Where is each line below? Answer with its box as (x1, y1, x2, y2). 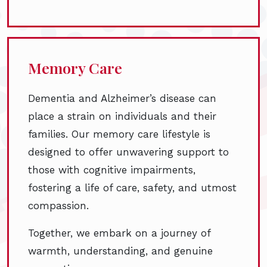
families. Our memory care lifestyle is (28, 128, 210, 141)
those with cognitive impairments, (28, 164, 195, 176)
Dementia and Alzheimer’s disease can (28, 92, 216, 105)
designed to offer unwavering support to (28, 146, 229, 159)
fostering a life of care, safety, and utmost (28, 182, 237, 194)
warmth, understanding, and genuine (28, 245, 213, 257)
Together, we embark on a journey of (28, 227, 210, 240)
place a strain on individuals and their (28, 110, 216, 123)
